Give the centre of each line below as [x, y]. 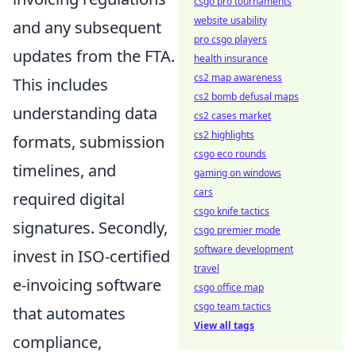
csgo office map [229, 287]
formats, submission [89, 142]
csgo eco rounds [230, 154]
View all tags [224, 325]
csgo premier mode [237, 230]
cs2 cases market [232, 116]
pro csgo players [230, 39]
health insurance [231, 58]
